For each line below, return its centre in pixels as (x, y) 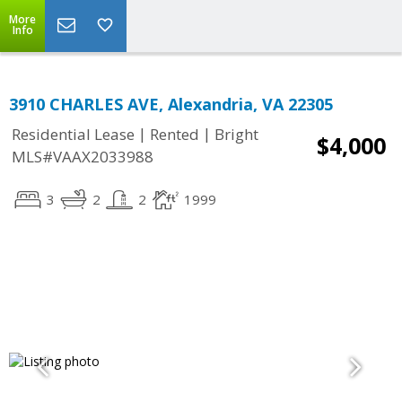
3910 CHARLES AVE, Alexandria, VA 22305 (171, 104)
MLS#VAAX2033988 (83, 157)
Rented (175, 135)
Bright (236, 135)
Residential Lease (73, 135)
